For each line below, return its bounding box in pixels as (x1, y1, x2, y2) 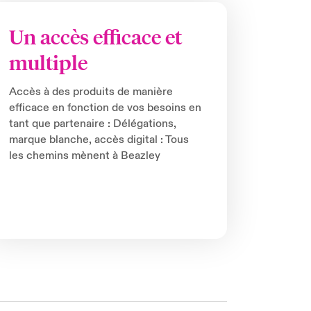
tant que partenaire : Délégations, (9, 117, 177, 131)
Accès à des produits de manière (9, 85, 174, 99)
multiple (9, 49, 88, 76)
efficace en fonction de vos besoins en (9, 101, 202, 115)
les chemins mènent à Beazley (9, 149, 161, 163)
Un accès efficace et (9, 24, 183, 51)
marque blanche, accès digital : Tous (9, 133, 190, 147)
